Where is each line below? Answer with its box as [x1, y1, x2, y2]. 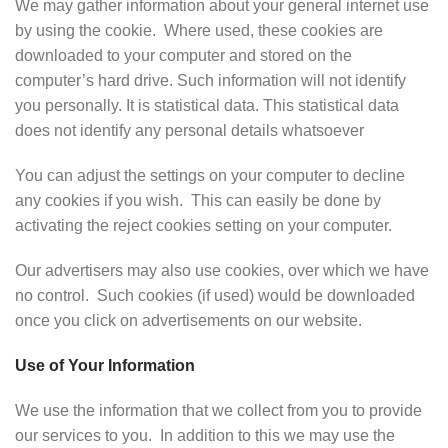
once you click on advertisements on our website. [15, 312, 362, 329]
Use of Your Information [15, 357, 195, 374]
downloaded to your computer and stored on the [15, 47, 352, 64]
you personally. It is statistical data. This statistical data [15, 97, 399, 114]
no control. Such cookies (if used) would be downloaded [15, 287, 415, 304]
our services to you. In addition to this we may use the [15, 427, 395, 444]
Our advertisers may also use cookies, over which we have [15, 262, 429, 279]
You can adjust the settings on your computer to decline [15, 167, 405, 184]
